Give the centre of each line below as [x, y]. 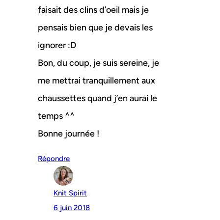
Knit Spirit [70, 193]
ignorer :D [57, 45]
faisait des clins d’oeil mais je [93, 10]
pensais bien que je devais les [95, 28]
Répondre [54, 159]
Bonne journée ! [69, 134]
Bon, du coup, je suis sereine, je [98, 63]
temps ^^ [56, 116]
